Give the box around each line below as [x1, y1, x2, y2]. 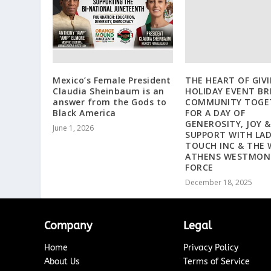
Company [44, 218, 93, 232]
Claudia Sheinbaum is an [53, 85, 165, 97]
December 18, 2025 [185, 177, 252, 188]
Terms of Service [183, 256, 250, 267]
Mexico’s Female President [53, 74, 171, 86]
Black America [53, 106, 116, 119]
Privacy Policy [183, 242, 239, 253]
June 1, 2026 [53, 122, 94, 133]
